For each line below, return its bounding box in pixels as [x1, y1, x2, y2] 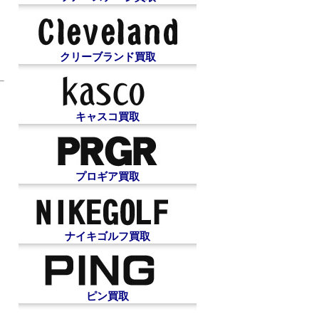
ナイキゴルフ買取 [65, 229, 150, 242]
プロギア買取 [75, 169, 140, 182]
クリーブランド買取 [59, 50, 156, 63]
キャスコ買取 [75, 110, 140, 122]
